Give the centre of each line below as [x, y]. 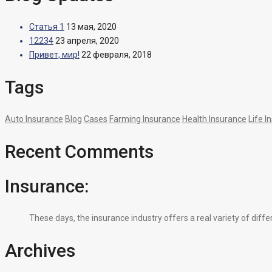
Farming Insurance [145, 119]
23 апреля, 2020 [87, 40]
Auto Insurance [34, 119]
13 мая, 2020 [91, 26]
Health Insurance [214, 119]
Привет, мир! [54, 54]
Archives [40, 251]
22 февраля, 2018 [117, 54]
